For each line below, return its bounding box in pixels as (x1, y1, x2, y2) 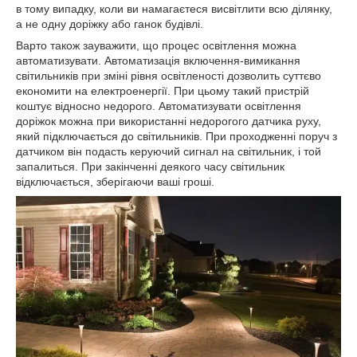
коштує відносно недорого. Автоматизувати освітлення (16, 100, 301, 113)
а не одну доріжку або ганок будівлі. (16, 18, 203, 31)
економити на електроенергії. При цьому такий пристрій (16, 84, 309, 98)
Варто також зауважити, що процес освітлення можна (16, 39, 296, 53)
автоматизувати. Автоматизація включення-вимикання (16, 54, 300, 68)
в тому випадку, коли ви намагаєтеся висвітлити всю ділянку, (16, 2, 332, 16)
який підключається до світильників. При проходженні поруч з (16, 130, 337, 143)
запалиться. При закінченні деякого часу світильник (16, 160, 284, 174)
